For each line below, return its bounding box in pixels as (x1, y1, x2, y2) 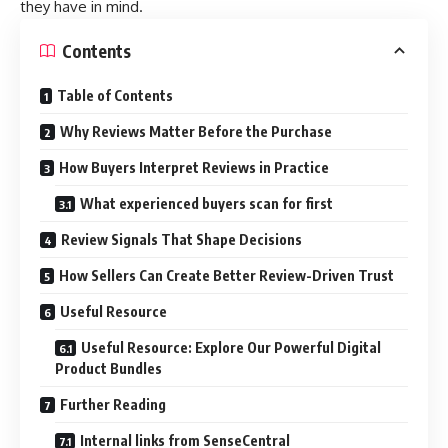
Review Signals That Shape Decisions (61, 231, 302, 249)
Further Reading (60, 396, 166, 414)
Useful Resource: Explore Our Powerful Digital (81, 339, 381, 357)
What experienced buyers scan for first (80, 195, 333, 213)
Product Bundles (55, 360, 162, 378)
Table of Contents (57, 87, 173, 105)
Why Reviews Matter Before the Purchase (60, 123, 332, 141)
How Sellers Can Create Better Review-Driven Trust (59, 267, 394, 285)
